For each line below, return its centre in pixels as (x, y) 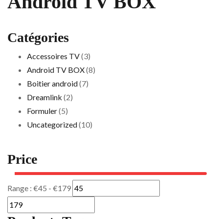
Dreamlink (44, 97)
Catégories (38, 37)
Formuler (42, 111)
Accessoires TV (53, 56)
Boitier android (52, 83)
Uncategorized (52, 124)
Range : (20, 188)
